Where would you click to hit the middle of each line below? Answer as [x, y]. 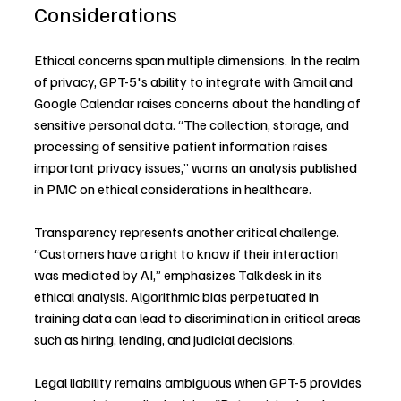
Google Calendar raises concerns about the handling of [199, 103]
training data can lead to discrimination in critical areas [199, 318]
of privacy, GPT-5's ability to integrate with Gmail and [195, 81]
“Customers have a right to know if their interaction [188, 253]
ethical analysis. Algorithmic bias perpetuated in [178, 296]
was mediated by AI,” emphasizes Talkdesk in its [179, 275]
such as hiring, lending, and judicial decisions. [165, 339]
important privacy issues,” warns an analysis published [197, 167]
